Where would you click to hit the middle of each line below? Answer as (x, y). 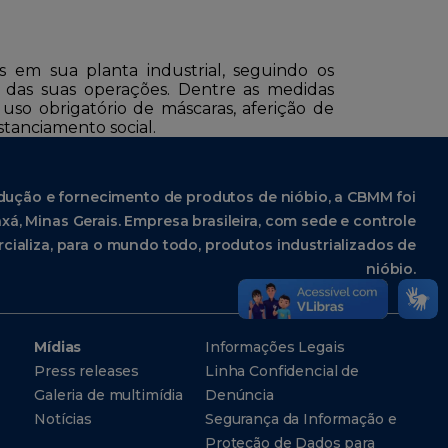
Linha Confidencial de (282, 371)
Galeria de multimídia (109, 395)
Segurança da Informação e (300, 419)
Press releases (87, 371)
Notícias (63, 419)
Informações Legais (274, 347)
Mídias (58, 347)
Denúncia (239, 395)
